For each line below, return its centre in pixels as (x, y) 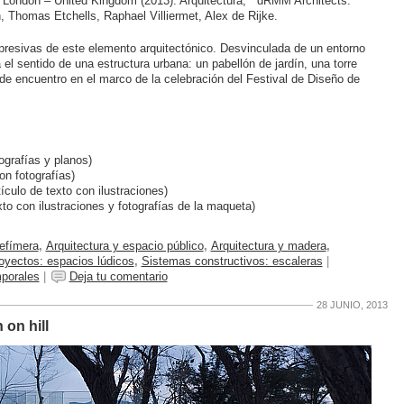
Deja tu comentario (118, 277)
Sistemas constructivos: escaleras (232, 262)
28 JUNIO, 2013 (352, 305)
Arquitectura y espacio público (124, 246)
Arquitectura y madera (268, 246)
